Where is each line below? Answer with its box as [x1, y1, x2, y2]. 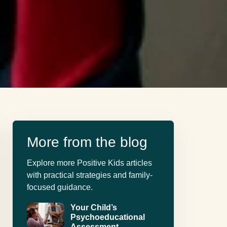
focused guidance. [27, 183, 93, 192]
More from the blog [27, 134, 147, 150]
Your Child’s [70, 203, 117, 212]
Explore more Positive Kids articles [27, 159, 152, 168]
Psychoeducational [70, 213, 145, 222]
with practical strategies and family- [27, 171, 153, 180]
